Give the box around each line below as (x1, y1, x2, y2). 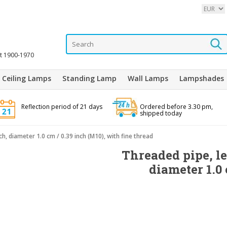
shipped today (139, 109, 182, 118)
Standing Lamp (62, 73, 117, 83)
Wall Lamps (128, 73, 168, 83)
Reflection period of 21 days (21, 102, 102, 111)
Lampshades (179, 73, 224, 83)
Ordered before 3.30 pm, (139, 102, 213, 111)
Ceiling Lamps (2, 73, 51, 83)
